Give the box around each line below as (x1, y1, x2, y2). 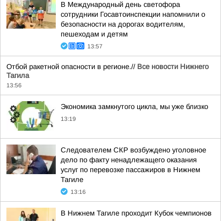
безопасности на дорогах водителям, (61, 20, 185, 28)
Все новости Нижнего (137, 63, 209, 71)
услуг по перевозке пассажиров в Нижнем (61, 166, 200, 174)
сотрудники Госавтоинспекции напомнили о (61, 10, 205, 18)
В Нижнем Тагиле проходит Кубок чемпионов (61, 209, 212, 217)
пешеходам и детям (61, 30, 128, 38)
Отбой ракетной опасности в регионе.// (6, 63, 137, 71)
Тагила (6, 72, 29, 79)
